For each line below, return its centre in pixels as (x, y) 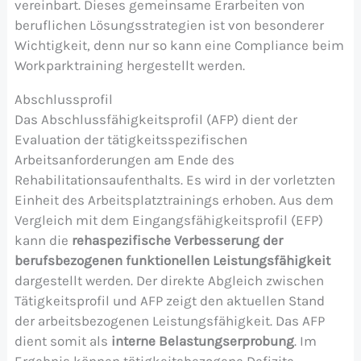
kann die (43, 240)
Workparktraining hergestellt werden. (129, 65)
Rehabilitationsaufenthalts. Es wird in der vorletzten (174, 179)
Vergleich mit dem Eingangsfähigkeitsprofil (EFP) (168, 220)
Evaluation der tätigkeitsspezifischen (131, 139)
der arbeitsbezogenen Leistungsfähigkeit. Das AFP (169, 320)
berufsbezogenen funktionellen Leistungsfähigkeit (172, 260)
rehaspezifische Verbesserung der (177, 240)
